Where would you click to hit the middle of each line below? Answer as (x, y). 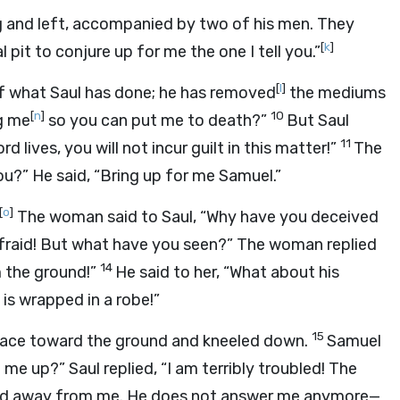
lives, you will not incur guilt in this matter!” (180, 148)
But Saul (318, 121)
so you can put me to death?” (158, 121)
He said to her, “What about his (227, 272)
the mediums (336, 93)
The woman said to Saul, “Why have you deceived (196, 217)
